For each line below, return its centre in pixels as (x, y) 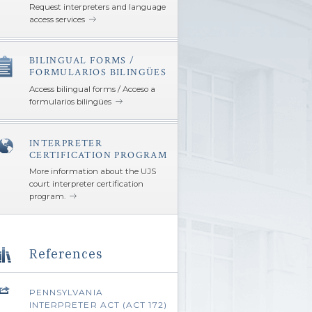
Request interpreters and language (97, 7)
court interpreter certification (86, 184)
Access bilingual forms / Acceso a (92, 89)
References (66, 253)
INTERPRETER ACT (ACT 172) (98, 305)
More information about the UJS (92, 172)
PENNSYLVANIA (66, 292)
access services (57, 19)
